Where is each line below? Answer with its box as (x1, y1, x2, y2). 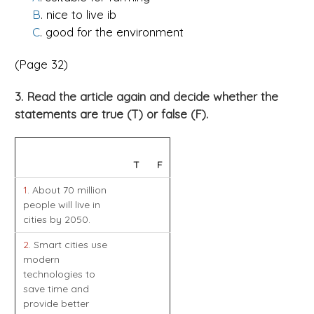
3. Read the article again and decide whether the (15, 89, 278, 104)
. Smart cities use (28, 238, 107, 252)
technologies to (22, 268, 95, 281)
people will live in (22, 198, 100, 212)
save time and (22, 282, 89, 296)
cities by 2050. (22, 213, 90, 226)
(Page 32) (15, 57, 68, 72)
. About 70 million (27, 184, 107, 197)
